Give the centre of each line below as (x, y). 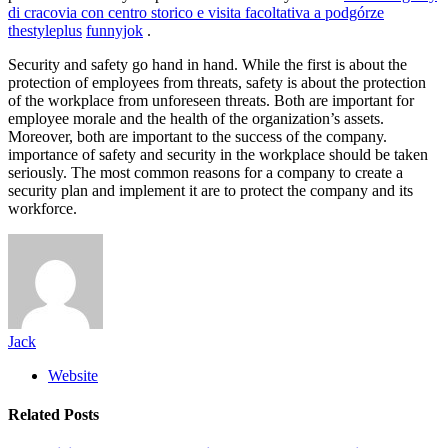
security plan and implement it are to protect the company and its (210, 190)
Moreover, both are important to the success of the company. (197, 136)
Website (73, 375)
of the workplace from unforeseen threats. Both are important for (211, 100)
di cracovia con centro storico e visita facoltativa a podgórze (196, 12)
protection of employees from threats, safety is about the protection (217, 82)
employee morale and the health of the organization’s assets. (196, 118)
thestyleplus (45, 30)
